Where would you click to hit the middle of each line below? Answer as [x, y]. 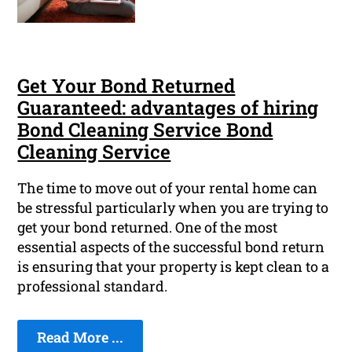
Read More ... [81, 337]
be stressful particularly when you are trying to [173, 208]
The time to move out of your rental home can [168, 188]
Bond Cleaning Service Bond [145, 130]
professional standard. [93, 286]
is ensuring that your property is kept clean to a [174, 267]
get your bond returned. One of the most [148, 227]
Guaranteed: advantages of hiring [168, 108]
